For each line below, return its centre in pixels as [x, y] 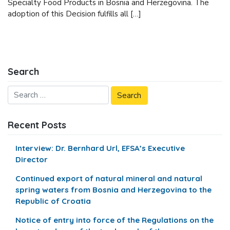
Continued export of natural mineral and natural [109, 179]
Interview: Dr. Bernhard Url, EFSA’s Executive [100, 148]
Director [32, 159]
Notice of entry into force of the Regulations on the [115, 220]
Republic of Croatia [53, 201]
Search [23, 72]
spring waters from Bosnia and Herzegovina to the [114, 190]
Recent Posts [37, 125]
